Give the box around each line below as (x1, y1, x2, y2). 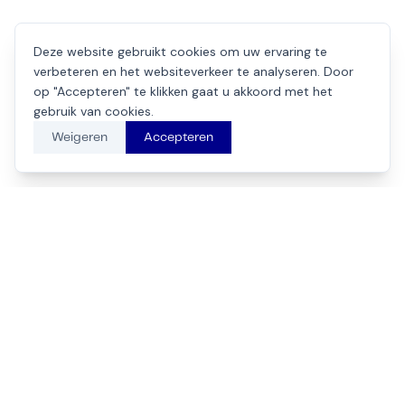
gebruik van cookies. (33, 103, 154, 119)
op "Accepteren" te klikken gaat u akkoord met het (33, 83, 333, 99)
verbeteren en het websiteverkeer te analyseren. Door (33, 63, 353, 80)
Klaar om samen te (78, 320, 327, 346)
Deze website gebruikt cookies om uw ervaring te (33, 43, 327, 60)
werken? (144, 353, 261, 379)
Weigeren (52, 131, 108, 144)
